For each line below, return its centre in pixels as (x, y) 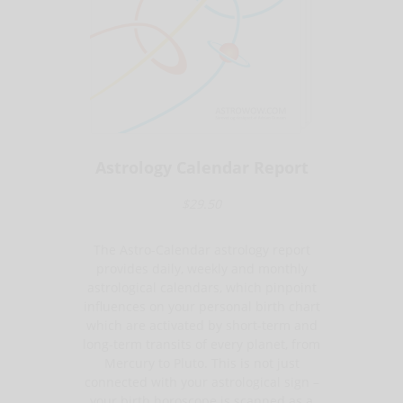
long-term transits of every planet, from (201, 344)
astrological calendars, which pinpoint (201, 287)
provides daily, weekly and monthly (201, 268)
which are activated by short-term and (201, 325)
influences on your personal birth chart (201, 306)
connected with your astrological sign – (201, 381)
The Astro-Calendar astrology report (201, 249)
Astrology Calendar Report (201, 167)
